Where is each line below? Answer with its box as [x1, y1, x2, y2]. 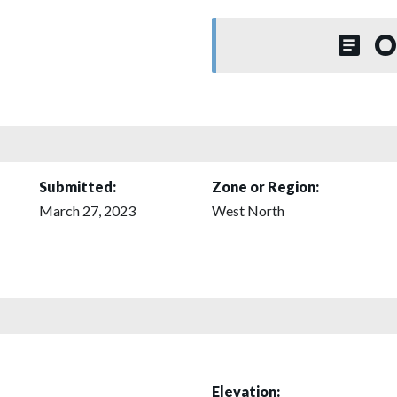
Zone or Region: [212, 177, 319, 195]
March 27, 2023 [39, 201, 136, 219]
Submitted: [39, 177, 116, 195]
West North [212, 201, 284, 219]
